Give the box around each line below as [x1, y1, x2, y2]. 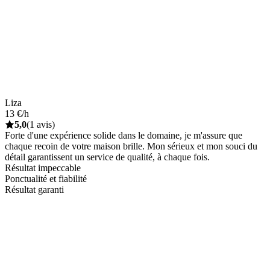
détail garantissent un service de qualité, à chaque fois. [5, 151, 210, 162]
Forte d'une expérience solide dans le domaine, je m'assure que [5, 130, 242, 140]
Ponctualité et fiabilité [5, 173, 87, 184]
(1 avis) [27, 119, 55, 130]
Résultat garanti [5, 184, 64, 195]
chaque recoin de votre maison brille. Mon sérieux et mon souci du [5, 140, 257, 151]
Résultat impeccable [5, 162, 81, 173]
